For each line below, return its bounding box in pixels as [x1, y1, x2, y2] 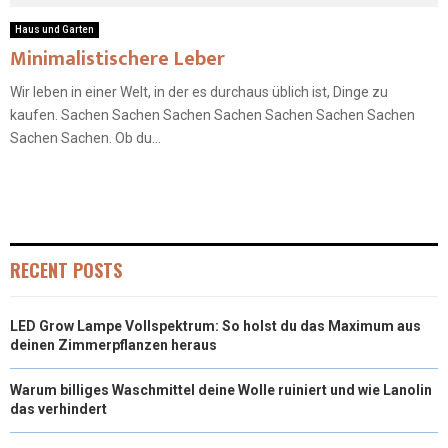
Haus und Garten [15, 24, 94, 36]
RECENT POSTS [10, 257, 122, 284]
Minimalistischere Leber [10, 42, 225, 77]
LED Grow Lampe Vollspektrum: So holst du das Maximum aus [10, 318, 421, 335]
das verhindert [10, 401, 107, 418]
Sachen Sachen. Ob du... [10, 130, 161, 147]
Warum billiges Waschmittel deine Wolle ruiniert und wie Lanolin [10, 382, 432, 399]
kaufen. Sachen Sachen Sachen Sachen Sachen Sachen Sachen [10, 107, 415, 124]
